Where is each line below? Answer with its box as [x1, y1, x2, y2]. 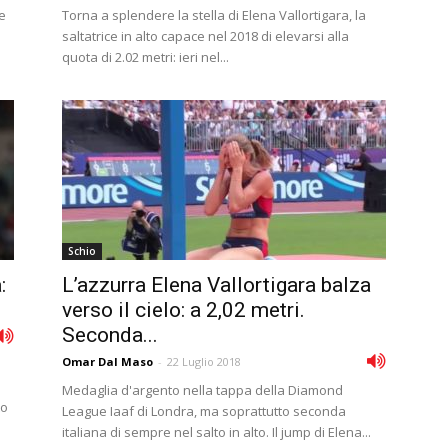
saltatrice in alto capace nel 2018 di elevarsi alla [62, 27, 349, 45]
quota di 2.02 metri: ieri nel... [62, 48, 229, 66]
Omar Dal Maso [62, 354, 153, 369]
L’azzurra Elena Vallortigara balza [62, 273, 371, 297]
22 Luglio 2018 [167, 354, 241, 369]
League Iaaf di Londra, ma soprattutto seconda [62, 402, 346, 420]
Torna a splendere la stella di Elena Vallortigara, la [62, 6, 366, 24]
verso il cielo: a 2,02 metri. [62, 298, 305, 322]
